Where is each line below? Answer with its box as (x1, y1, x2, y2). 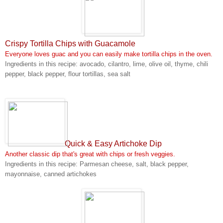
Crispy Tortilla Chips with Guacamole (5, 39, 135, 48)
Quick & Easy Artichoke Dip (65, 139, 162, 148)
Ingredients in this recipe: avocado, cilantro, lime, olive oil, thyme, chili (5, 60, 208, 68)
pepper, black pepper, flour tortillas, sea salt (5, 70, 130, 78)
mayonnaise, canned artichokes (5, 170, 97, 178)
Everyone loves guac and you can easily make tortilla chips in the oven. (5, 50, 213, 58)
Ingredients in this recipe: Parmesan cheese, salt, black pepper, (5, 160, 189, 168)
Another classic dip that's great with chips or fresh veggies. (5, 150, 175, 158)
